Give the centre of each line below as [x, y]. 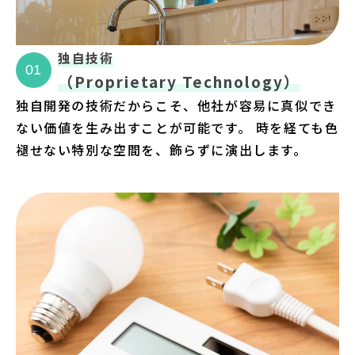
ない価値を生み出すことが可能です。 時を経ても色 [177, 128]
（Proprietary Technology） [179, 81]
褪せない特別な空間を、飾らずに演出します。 [162, 150]
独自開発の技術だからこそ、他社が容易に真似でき [176, 106]
